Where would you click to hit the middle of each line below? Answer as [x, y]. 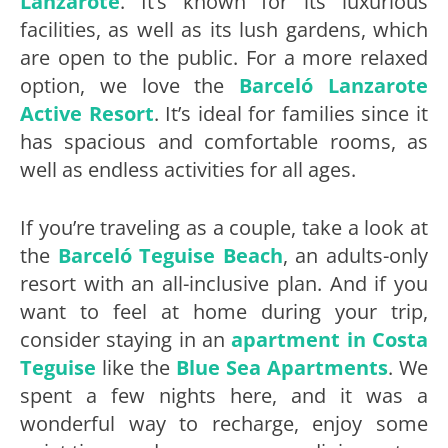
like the [136, 367]
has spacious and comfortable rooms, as [224, 141]
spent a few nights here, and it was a [224, 395]
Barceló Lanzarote [334, 85]
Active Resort [87, 113]
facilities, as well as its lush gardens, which [224, 29]
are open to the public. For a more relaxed [224, 57]
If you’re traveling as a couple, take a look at [224, 227]
